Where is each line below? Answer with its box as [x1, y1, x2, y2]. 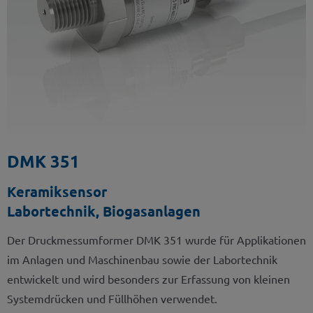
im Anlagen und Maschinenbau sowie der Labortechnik [7, 252, 277, 266]
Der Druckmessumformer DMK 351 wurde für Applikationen [7, 232, 306, 247]
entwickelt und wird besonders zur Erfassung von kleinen [7, 271, 290, 286]
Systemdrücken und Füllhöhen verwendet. [7, 291, 217, 305]
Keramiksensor [7, 182, 107, 201]
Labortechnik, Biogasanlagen [7, 201, 201, 220]
